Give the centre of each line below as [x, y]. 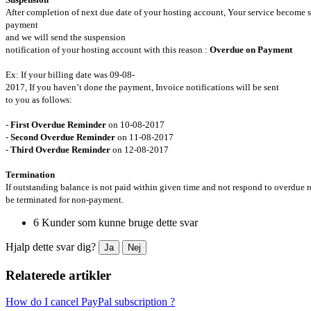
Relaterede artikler [58, 275]
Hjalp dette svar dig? [52, 246]
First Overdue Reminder [58, 124]
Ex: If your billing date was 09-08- [70, 74]
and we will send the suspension [66, 37]
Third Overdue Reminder [59, 149]
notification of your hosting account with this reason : [108, 49]
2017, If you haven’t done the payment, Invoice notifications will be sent [142, 87]
